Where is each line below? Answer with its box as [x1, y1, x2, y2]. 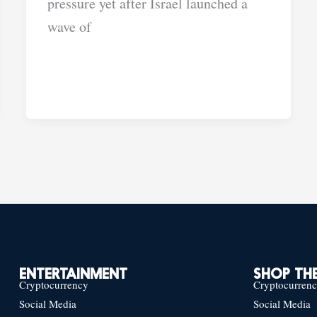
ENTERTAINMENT [18, 268, 127, 283]
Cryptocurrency [18, 277, 88, 292]
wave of [47, 16, 92, 36]
